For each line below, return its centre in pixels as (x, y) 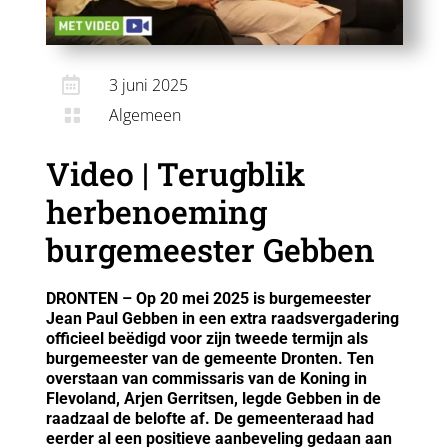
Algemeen (145, 114)
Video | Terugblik (175, 173)
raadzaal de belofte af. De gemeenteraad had (209, 418)
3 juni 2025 (148, 84)
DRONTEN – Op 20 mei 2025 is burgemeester (208, 298)
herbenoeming (156, 211)
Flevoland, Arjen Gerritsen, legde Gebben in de (213, 398)
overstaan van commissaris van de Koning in (206, 378)
